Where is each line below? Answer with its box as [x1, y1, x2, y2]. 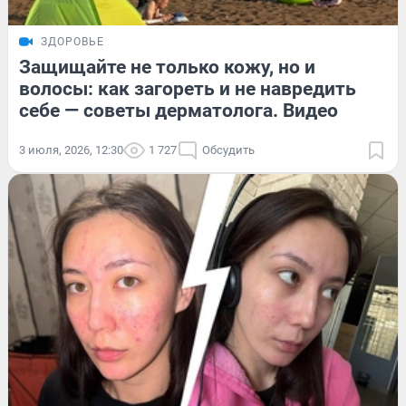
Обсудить [202, 143, 255, 158]
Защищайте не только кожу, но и [19, 56, 315, 79]
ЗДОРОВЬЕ [41, 35, 104, 49]
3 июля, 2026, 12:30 [19, 143, 123, 158]
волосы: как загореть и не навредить [19, 78, 356, 101]
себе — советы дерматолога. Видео [19, 100, 338, 122]
